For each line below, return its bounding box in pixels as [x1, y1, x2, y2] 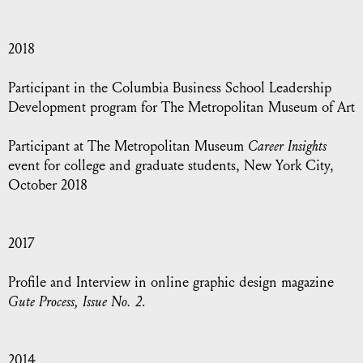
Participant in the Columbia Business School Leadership [8, 79, 331, 96]
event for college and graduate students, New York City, [8, 157, 334, 174]
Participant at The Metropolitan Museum [8, 138, 248, 155]
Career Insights [248, 138, 327, 155]
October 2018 [8, 177, 88, 194]
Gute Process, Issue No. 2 [8, 293, 142, 310]
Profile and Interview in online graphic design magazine [8, 274, 334, 291]
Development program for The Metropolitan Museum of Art [8, 99, 355, 116]
